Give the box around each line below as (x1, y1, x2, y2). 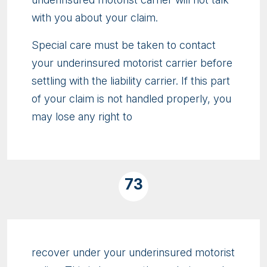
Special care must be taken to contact (32, 38, 216, 51)
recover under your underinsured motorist (32, 246, 235, 259)
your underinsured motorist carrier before (32, 56, 232, 69)
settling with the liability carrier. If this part (32, 74, 230, 87)
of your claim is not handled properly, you (32, 92, 231, 105)
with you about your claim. (32, 11, 158, 24)
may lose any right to (32, 110, 132, 123)
